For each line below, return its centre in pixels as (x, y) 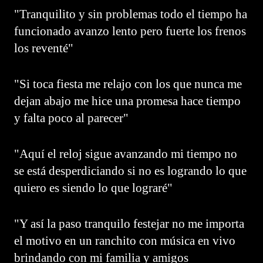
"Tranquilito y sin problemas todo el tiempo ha (131, 14)
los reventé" (44, 48)
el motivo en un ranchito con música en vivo (125, 240)
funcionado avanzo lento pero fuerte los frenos (130, 31)
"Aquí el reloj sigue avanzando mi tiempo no (126, 154)
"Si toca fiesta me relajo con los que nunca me (128, 84)
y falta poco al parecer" (71, 118)
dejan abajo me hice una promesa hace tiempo (127, 101)
